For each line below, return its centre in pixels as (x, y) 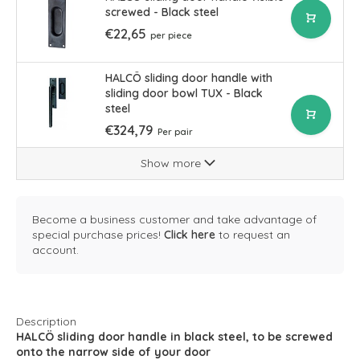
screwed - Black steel (162, 12)
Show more (172, 163)
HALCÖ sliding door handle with (189, 78)
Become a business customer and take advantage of (174, 219)
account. (55, 250)
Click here (190, 235)
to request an (253, 235)
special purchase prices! (98, 235)
